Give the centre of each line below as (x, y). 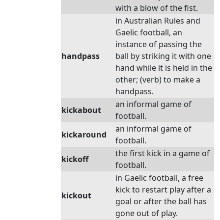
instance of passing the (159, 44)
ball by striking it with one (163, 56)
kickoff (75, 159)
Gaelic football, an (149, 32)
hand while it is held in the (164, 68)
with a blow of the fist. (157, 8)
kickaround (84, 135)
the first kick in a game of (163, 153)
